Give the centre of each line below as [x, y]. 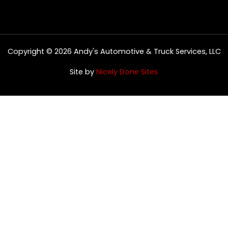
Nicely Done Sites [127, 72]
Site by [83, 72]
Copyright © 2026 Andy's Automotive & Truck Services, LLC [114, 51]
